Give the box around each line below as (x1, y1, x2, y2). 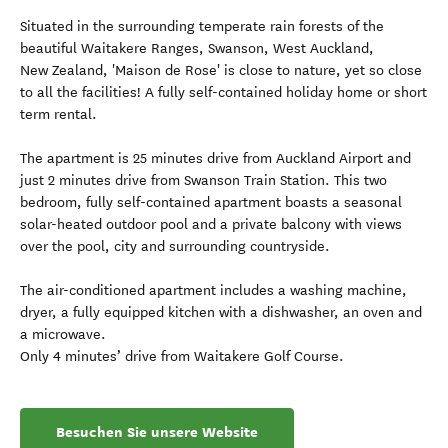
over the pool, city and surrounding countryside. (20, 238, 330, 255)
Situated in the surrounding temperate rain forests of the (20, 18, 384, 35)
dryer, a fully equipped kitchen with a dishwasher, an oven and (20, 304, 422, 321)
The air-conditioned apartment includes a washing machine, (20, 282, 407, 299)
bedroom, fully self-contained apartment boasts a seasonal (20, 194, 402, 211)
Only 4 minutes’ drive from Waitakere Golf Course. (20, 348, 344, 365)
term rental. (20, 106, 97, 123)
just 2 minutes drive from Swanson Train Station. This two (20, 172, 387, 189)
